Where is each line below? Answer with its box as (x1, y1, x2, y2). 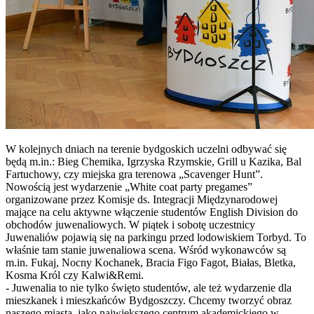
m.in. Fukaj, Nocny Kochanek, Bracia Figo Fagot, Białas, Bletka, (6, 256, 296, 268)
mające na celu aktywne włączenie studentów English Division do (6, 205, 298, 218)
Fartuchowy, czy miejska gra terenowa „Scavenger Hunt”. (6, 168, 263, 180)
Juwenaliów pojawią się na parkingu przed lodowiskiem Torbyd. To (6, 231, 306, 243)
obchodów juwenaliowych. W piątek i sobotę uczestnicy (6, 218, 255, 231)
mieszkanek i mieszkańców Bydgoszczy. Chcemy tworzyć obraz (6, 294, 292, 306)
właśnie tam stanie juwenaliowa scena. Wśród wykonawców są (6, 243, 286, 256)
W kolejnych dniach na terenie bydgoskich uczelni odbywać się (6, 142, 287, 155)
